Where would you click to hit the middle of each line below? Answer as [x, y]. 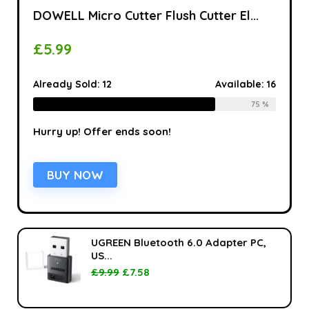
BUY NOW [75, 175]
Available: [241, 84]
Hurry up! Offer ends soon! [102, 131]
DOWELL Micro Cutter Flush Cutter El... [146, 15]
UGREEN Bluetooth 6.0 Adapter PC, [179, 242]
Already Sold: [68, 84]
